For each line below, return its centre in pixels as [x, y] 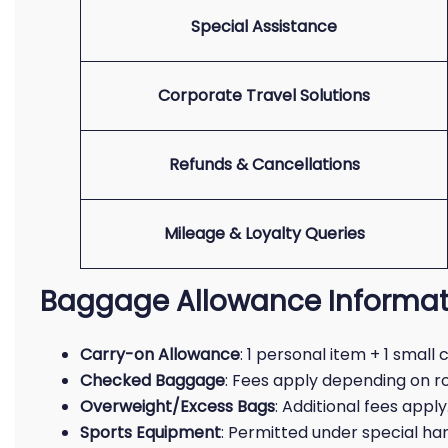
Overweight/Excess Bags [177, 406]
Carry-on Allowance [160, 354]
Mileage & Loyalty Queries [264, 233]
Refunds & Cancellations [264, 164]
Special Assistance [264, 26]
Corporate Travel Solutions [264, 95]
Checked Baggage [152, 380]
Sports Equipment [150, 432]
